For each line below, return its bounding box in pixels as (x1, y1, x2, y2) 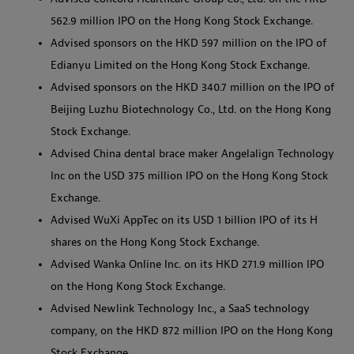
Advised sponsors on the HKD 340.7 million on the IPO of (51, 80, 335, 94)
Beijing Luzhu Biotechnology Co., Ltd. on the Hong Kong (51, 102, 331, 116)
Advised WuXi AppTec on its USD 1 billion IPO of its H (51, 213, 318, 227)
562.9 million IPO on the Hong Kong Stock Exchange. (51, 13, 313, 28)
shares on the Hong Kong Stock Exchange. (51, 235, 259, 249)
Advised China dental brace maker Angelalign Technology (51, 146, 334, 160)
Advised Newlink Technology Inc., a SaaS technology (51, 301, 310, 315)
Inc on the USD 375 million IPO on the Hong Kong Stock (51, 168, 328, 183)
